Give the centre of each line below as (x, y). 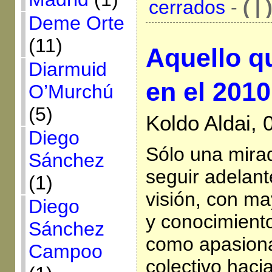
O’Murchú (71, 92)
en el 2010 (208, 91)
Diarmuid (67, 69)
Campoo (65, 251)
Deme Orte (76, 23)
